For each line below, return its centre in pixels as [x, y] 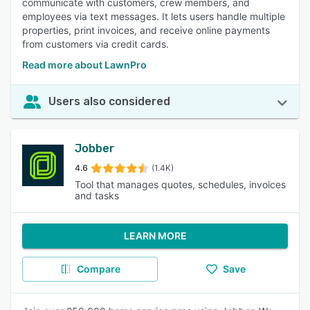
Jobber [94, 148]
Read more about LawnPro [84, 65]
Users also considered [109, 101]
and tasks [97, 195]
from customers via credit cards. [95, 44]
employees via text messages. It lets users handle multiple [154, 16]
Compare [98, 269]
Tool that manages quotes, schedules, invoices [180, 184]
